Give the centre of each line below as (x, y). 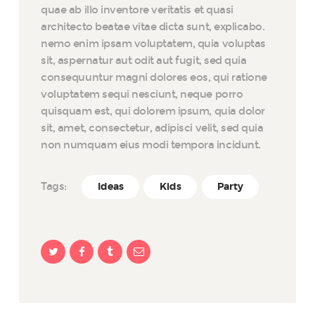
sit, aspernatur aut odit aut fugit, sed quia (144, 60)
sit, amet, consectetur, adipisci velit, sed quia (152, 128)
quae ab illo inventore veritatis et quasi (137, 9)
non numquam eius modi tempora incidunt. (151, 144)
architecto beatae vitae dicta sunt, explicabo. (153, 26)
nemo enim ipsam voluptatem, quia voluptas (153, 43)
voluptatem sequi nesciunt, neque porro (142, 94)
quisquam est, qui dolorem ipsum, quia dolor (153, 111)
